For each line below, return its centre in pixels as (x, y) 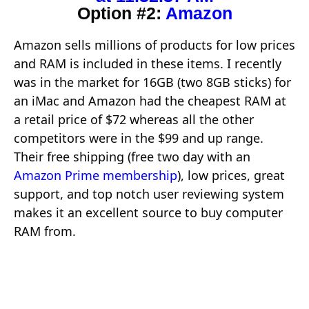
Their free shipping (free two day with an (132, 157)
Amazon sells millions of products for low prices (154, 45)
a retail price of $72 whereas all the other (134, 120)
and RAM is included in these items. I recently (148, 64)
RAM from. (45, 231)
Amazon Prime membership (96, 176)
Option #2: (121, 13)
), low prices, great (231, 176)
